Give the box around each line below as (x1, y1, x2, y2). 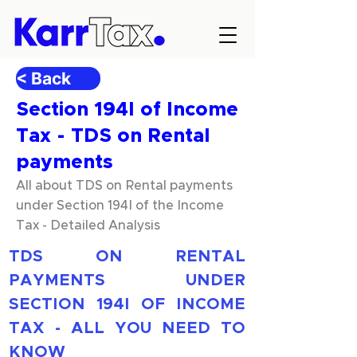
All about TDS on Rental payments (16, 179, 233, 192)
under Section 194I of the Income (16, 199, 224, 212)
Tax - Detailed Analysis (16, 219, 160, 232)
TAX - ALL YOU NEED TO (9, 320, 245, 336)
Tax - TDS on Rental (16, 127, 210, 146)
